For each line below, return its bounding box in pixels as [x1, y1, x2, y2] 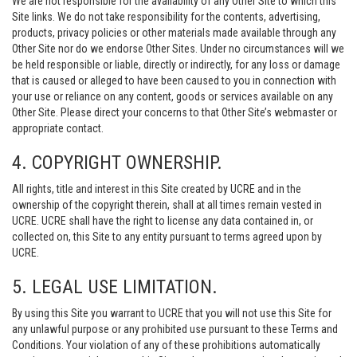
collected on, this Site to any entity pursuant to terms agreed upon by [12, 230, 322, 243]
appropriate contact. [12, 122, 104, 135]
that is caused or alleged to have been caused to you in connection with [12, 74, 336, 87]
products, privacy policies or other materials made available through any [12, 26, 336, 39]
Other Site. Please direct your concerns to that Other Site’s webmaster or [12, 106, 337, 119]
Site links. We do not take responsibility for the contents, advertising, [12, 10, 320, 23]
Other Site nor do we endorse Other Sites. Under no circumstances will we [12, 42, 344, 55]
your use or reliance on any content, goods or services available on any [12, 90, 333, 103]
